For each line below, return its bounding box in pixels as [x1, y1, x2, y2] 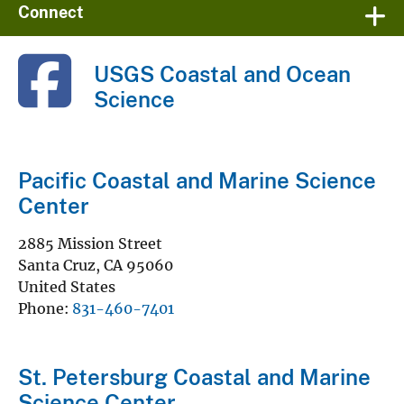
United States [18, 272, 115, 291]
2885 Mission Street [18, 229, 162, 248]
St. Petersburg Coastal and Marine [18, 359, 371, 385]
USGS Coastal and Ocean [94, 56, 351, 82]
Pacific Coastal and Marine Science [18, 162, 376, 188]
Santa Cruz [18, 251, 96, 270]
